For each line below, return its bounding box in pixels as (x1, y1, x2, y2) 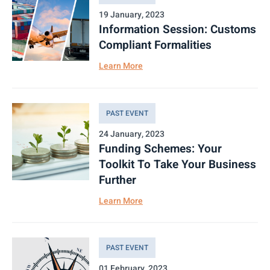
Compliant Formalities (99, 37, 212, 54)
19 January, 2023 (99, 8, 165, 22)
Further (99, 171, 136, 189)
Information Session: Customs (99, 21, 256, 39)
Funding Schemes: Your (99, 140, 222, 157)
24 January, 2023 (99, 127, 165, 140)
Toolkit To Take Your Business (99, 155, 256, 173)
